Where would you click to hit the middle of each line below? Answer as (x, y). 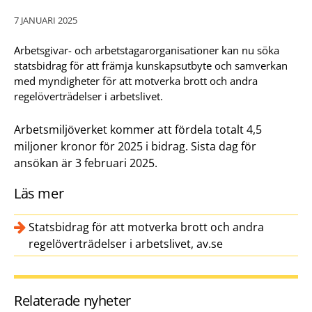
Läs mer (39, 194)
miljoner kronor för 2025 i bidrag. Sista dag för (135, 147)
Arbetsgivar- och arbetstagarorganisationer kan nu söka (147, 50)
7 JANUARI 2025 (46, 21)
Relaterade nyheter (72, 301)
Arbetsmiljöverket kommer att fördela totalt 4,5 (138, 130)
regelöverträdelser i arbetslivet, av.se (126, 244)
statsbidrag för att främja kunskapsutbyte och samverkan (151, 66)
